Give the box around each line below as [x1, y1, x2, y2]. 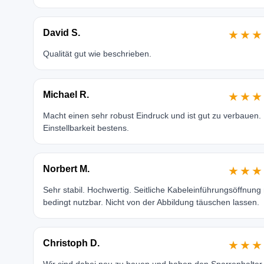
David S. [42, 28, 80, 38]
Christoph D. [42, 238, 100, 248]
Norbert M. [42, 164, 90, 174]
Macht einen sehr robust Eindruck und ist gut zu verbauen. [42, 111, 261, 120]
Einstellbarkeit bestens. [42, 123, 129, 133]
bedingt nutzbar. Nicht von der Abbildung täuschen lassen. [42, 197, 259, 207]
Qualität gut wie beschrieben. [42, 49, 151, 58]
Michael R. [42, 90, 89, 100]
